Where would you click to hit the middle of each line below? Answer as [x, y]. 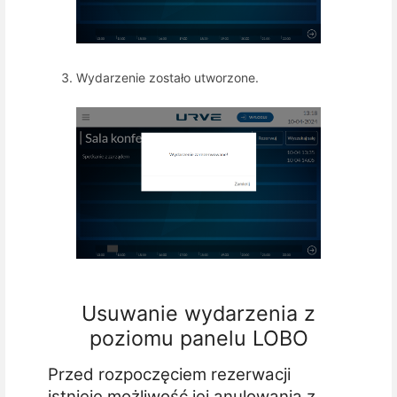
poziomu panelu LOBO [198, 338]
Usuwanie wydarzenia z [198, 313]
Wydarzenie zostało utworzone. [167, 77]
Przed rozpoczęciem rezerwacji [169, 375]
